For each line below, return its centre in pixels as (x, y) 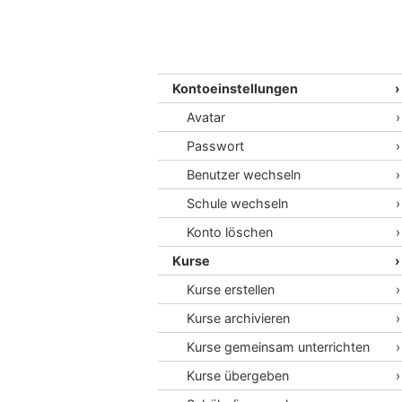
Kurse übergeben (238, 376)
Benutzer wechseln (244, 175)
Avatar (206, 117)
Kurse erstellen (231, 289)
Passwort (215, 146)
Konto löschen (230, 232)
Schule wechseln (237, 203)
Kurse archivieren (238, 318)
